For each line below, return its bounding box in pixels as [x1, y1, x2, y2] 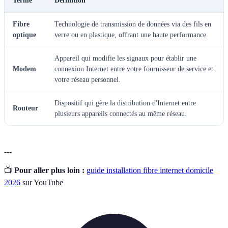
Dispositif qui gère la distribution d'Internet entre [54, 99, 196, 107]
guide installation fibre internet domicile [87, 166, 213, 175]
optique [13, 31, 36, 39]
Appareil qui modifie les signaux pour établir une [54, 54, 196, 63]
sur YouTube [20, 178, 63, 187]
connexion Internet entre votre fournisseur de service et [54, 65, 213, 73]
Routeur [13, 104, 38, 112]
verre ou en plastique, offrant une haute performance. [54, 31, 208, 39]
